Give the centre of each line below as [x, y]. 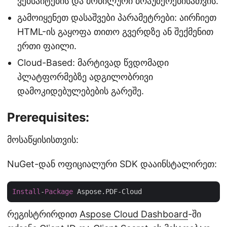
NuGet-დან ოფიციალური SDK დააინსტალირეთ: [112, 164]
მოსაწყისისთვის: [43, 140]
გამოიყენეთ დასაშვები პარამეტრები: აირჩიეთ [117, 17]
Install [26, 192]
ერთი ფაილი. [47, 46]
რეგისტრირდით [43, 214]
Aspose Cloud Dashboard [134, 214]
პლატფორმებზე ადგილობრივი [85, 77]
